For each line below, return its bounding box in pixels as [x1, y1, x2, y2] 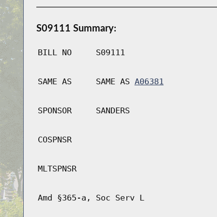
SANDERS [95, 106, 130, 116]
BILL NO [37, 47, 72, 58]
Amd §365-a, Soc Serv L [37, 193, 144, 203]
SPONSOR [37, 106, 72, 116]
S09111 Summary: [36, 22, 116, 34]
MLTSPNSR [37, 164, 77, 174]
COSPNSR [37, 135, 72, 145]
